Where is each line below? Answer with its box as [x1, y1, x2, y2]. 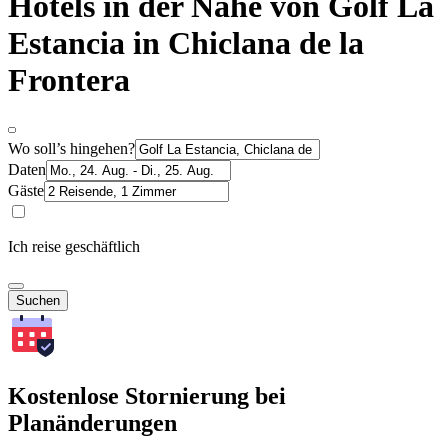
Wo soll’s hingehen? [8, 139, 135, 157]
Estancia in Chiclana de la [8, 25, 364, 62]
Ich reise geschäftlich [8, 237, 140, 255]
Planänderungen [8, 409, 177, 436]
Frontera [8, 62, 130, 99]
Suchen [16, 292, 60, 308]
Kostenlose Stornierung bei [8, 382, 286, 409]
